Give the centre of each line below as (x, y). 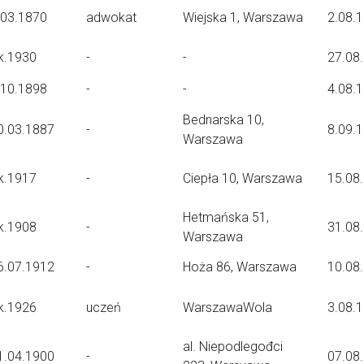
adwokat (111, 17)
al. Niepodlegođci (233, 347)
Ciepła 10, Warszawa (243, 178)
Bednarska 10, (223, 120)
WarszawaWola (227, 308)
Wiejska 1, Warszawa (243, 17)
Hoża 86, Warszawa (240, 267)
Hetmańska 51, (226, 217)
